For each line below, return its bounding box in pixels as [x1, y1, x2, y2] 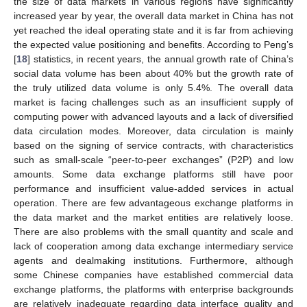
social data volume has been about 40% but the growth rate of [14, 67, 293, 79]
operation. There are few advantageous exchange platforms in [14, 197, 293, 208]
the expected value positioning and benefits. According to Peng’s [14, 38, 293, 50]
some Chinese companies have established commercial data [14, 269, 293, 280]
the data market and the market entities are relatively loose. [14, 211, 293, 223]
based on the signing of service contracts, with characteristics [14, 139, 293, 151]
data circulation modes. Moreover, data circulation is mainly [14, 125, 293, 136]
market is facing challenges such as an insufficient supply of [14, 96, 293, 108]
